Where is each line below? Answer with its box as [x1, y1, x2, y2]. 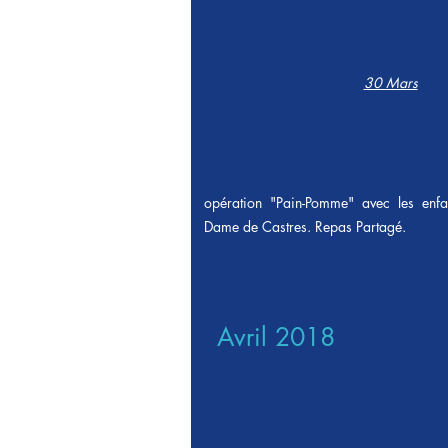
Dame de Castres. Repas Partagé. [204, 217, 406, 236]
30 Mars [363, 73, 418, 92]
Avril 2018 [217, 321, 335, 353]
